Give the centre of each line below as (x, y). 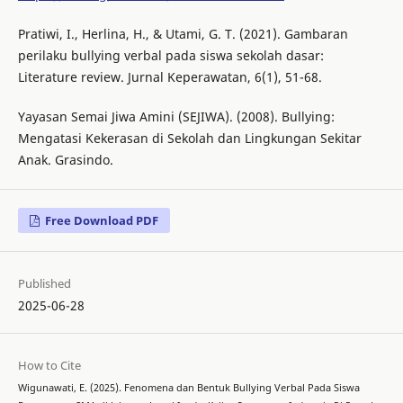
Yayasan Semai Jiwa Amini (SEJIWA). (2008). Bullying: (176, 117)
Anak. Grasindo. (65, 160)
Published (44, 284)
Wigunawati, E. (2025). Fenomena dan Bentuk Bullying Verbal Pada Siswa (188, 388)
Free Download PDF (101, 221)
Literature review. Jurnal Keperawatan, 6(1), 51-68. (170, 77)
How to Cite (49, 366)
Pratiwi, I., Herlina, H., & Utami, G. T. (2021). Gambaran (183, 34)
